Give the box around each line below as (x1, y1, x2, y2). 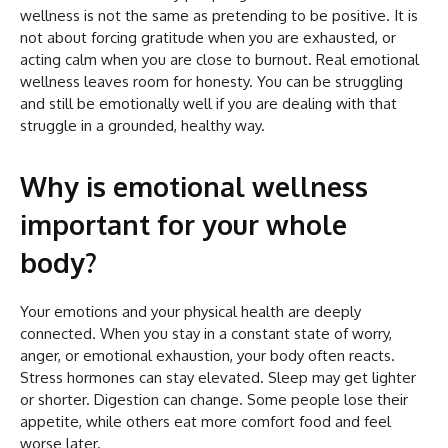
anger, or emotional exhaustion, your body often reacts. (20, 345, 395, 365)
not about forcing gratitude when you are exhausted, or (20, 27, 396, 47)
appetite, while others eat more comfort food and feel (20, 411, 391, 431)
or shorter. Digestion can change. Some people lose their (20, 389, 408, 409)
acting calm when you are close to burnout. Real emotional (20, 49, 419, 69)
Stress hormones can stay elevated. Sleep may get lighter (20, 367, 416, 387)
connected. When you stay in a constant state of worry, (20, 323, 392, 343)
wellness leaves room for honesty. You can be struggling (20, 71, 403, 91)
